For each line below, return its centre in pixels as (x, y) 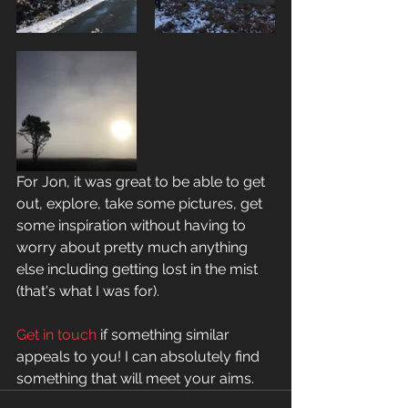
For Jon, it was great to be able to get (143, 182)
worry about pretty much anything (134, 248)
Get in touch (56, 335)
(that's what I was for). (90, 291)
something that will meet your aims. (135, 379)
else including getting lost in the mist (139, 270)
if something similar (165, 335)
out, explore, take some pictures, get (141, 204)
